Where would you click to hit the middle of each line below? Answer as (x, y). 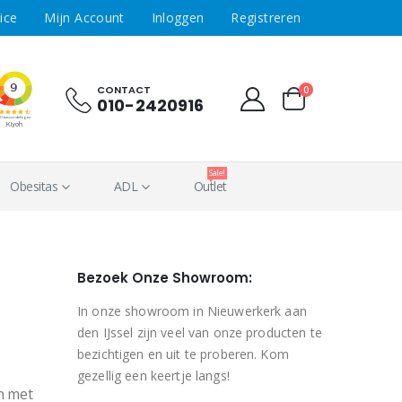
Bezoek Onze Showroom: (165, 278)
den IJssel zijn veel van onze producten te (200, 332)
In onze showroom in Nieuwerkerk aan (192, 311)
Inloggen (178, 17)
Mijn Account (84, 17)
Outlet (210, 186)
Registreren (266, 17)
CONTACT (124, 90)
